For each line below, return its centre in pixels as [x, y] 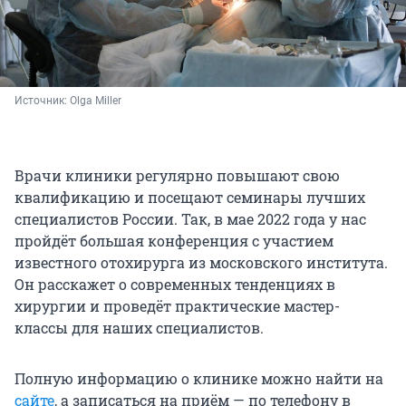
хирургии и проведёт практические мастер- [177, 305]
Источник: [42, 100]
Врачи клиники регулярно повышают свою [177, 175]
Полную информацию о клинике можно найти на [199, 378]
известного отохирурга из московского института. [201, 262]
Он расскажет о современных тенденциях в [175, 284]
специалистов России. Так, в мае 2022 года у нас [190, 218]
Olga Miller [96, 100]
